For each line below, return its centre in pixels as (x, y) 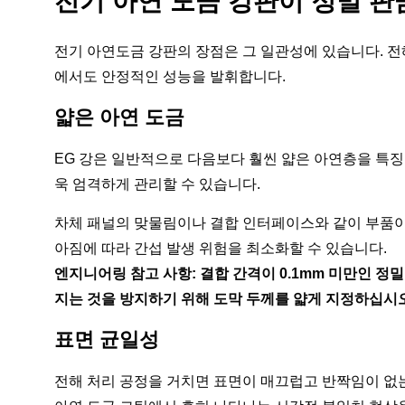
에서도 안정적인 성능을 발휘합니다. (170, 76)
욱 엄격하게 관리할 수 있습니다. (157, 184)
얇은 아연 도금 (119, 117)
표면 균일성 (107, 339)
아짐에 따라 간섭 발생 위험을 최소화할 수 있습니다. (221, 248)
